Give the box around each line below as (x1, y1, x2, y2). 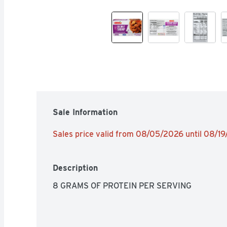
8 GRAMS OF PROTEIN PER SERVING (53, 180, 192, 191)
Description (53, 163, 98, 173)
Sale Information (53, 107, 118, 117)
